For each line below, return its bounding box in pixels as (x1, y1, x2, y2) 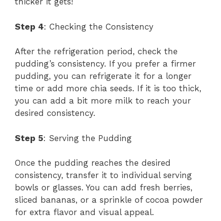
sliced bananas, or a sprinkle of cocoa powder (15, 195, 203, 205)
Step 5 (15, 133, 43, 143)
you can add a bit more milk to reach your (15, 96, 191, 106)
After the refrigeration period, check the (15, 46, 178, 57)
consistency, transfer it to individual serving (15, 170, 192, 181)
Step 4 (15, 21, 44, 32)
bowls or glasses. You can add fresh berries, (15, 183, 192, 193)
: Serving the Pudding (43, 133, 132, 143)
